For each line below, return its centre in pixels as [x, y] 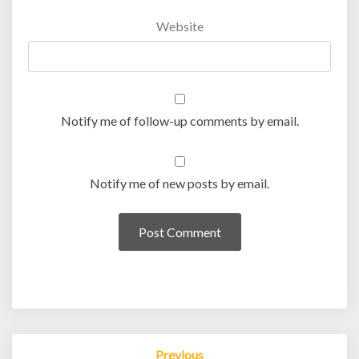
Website [179, 26]
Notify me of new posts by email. [179, 184]
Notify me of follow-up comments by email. [179, 121]
